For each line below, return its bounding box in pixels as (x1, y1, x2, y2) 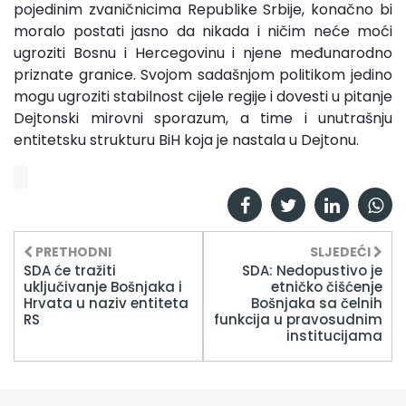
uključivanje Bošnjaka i (24, 276, 182, 296)
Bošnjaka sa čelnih (251, 293, 382, 313)
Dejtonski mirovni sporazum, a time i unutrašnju (14, 107, 392, 129)
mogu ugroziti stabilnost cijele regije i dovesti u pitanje (14, 85, 392, 107)
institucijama (286, 325, 382, 345)
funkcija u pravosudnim (214, 309, 382, 329)
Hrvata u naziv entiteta (24, 293, 188, 313)
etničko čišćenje (271, 276, 382, 296)
